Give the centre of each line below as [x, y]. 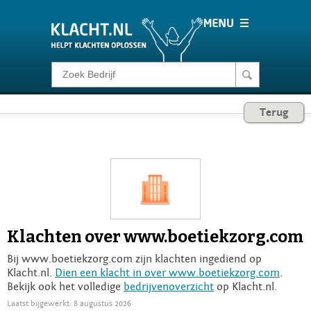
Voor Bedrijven [99, 210]
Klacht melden [98, 81]
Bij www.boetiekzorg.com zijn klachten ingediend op [134, 259]
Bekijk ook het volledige [65, 286]
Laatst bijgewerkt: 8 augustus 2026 [69, 303]
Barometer [87, 167]
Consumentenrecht [111, 124]
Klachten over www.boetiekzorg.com [155, 236]
